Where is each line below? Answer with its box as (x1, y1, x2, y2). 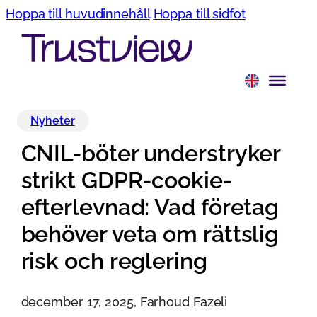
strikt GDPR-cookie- (21, 167, 232, 193)
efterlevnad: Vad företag (21, 194, 279, 220)
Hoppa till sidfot (153, 6, 246, 21)
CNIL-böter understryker (21, 140, 281, 166)
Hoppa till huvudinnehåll (6, 6, 150, 21)
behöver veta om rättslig (21, 221, 279, 247)
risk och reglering (21, 248, 207, 274)
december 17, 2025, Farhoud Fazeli (21, 294, 228, 309)
